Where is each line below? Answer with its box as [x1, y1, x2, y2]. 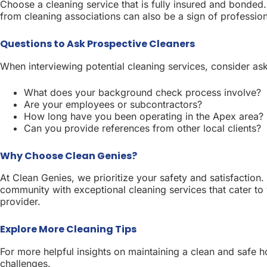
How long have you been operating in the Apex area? [24, 110, 263, 122]
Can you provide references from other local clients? [24, 122, 261, 134]
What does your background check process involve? [24, 86, 261, 98]
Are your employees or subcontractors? [24, 98, 202, 110]
